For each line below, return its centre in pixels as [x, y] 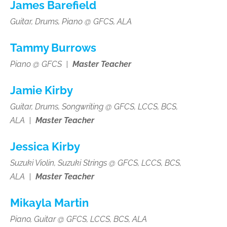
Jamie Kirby [42, 90]
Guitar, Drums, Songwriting [58, 106]
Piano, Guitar [34, 219]
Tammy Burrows [53, 48]
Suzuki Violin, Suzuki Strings [60, 163]
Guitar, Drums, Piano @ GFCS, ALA [71, 21]
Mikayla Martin [49, 203]
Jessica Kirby [45, 146]
